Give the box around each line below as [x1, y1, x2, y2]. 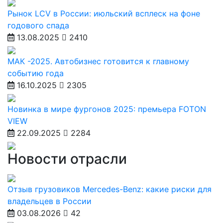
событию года [7, 68, 64, 78]
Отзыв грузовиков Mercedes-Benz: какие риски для [7, 184, 212, 194]
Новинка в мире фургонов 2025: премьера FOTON [7, 104, 206, 114]
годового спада [7, 20, 69, 30]
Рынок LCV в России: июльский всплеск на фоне [7, 8, 200, 18]
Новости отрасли [7, 150, 127, 167]
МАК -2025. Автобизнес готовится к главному [7, 56, 189, 66]
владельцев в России [7, 196, 92, 206]
